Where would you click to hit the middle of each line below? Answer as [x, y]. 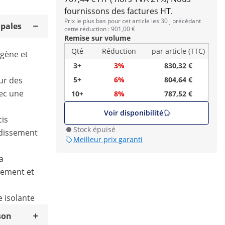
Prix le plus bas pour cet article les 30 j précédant [133, 21]
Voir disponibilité [133, 113]
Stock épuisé [94, 129]
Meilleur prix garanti [108, 139]
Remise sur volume [97, 38]
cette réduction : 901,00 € [100, 29]
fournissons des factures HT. [119, 11]
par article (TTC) [178, 51]
